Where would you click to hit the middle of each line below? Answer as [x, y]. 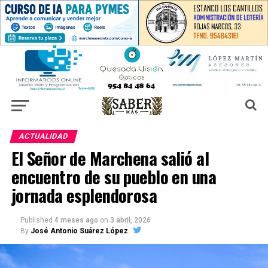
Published [36, 220]
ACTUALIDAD [43, 136]
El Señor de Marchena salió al [110, 158]
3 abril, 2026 [130, 220]
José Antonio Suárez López [79, 231]
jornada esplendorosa [84, 195]
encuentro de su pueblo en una [113, 176]
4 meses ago [76, 220]
